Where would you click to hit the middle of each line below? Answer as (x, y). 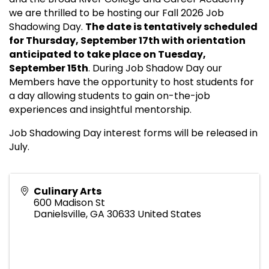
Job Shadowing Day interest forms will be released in (133, 133)
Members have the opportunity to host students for (131, 82)
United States (169, 214)
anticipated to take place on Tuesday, (107, 54)
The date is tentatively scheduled (171, 26)
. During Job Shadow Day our (155, 68)
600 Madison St (69, 202)
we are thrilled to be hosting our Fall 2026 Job (116, 13)
